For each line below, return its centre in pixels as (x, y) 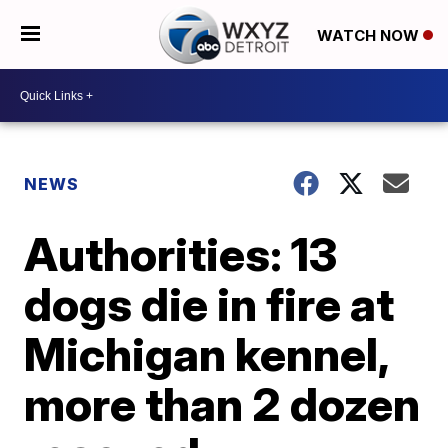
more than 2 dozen (222, 404)
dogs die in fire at (209, 304)
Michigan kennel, (206, 354)
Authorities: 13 (181, 254)
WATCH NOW (369, 35)
